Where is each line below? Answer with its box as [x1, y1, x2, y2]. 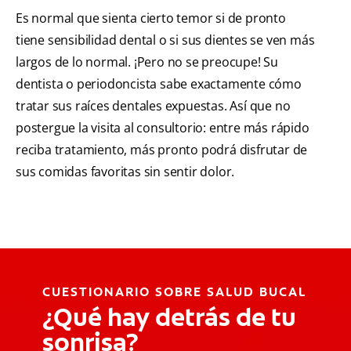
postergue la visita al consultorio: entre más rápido [16, 119, 309, 137]
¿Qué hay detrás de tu [42, 301, 296, 335]
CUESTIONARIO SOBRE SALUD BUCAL [42, 284, 307, 301]
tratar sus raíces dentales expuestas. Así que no [16, 97, 291, 115]
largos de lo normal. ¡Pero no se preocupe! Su [16, 53, 278, 71]
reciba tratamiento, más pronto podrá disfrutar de [16, 141, 308, 159]
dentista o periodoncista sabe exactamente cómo [16, 75, 302, 93]
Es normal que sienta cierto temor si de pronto [16, 9, 286, 27]
